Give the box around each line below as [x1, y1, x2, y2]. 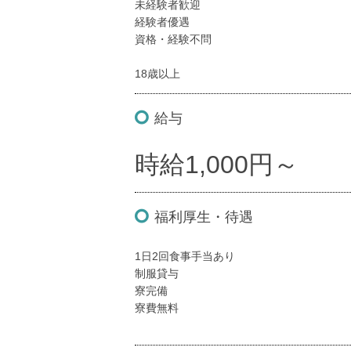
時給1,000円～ [135, 150, 299, 179]
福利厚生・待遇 [154, 209, 253, 225]
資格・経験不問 [135, 33, 212, 45]
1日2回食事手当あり [135, 250, 235, 262]
